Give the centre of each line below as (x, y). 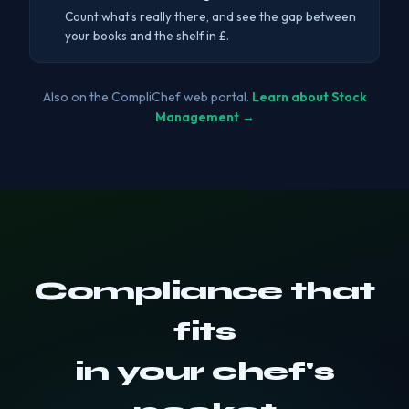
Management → (204, 117)
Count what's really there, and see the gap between (210, 17)
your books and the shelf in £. (147, 36)
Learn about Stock (309, 97)
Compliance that (204, 292)
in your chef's (204, 372)
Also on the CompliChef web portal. (147, 97)
